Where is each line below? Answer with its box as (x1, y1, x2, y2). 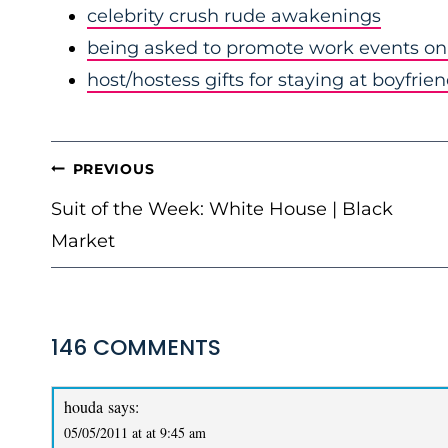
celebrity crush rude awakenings (87, 5, 381, 27)
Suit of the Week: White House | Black (51, 198, 393, 220)
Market (51, 230, 115, 252)
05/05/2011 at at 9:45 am (64, 423, 206, 442)
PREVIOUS (72, 160, 155, 178)
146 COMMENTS (51, 332, 221, 363)
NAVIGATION (50, 185, 186, 216)
